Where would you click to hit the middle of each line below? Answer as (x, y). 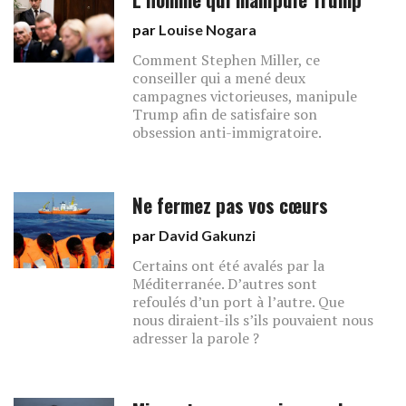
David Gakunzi (208, 235)
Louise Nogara (208, 29)
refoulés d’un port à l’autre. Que (239, 302)
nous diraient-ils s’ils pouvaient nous (253, 320)
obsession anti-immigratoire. (227, 132)
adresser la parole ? (196, 338)
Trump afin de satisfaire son (225, 114)
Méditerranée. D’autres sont (225, 284)
